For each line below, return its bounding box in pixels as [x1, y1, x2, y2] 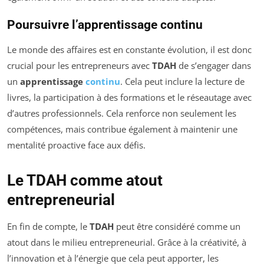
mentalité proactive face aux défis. [7, 139, 146, 151]
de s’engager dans [176, 60, 251, 71]
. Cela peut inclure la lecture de [120, 75, 245, 87]
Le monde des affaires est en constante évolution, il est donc [7, 44, 252, 55]
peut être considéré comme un [114, 220, 240, 232]
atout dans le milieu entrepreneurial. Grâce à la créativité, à [7, 236, 246, 248]
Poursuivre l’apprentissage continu [7, 18, 203, 32]
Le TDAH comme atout [7, 171, 163, 189]
